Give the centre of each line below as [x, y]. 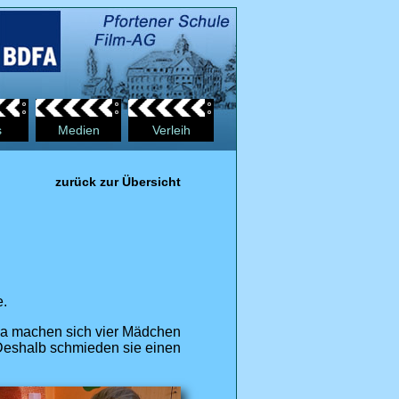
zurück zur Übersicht [118, 182]
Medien [78, 130]
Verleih [171, 130]
